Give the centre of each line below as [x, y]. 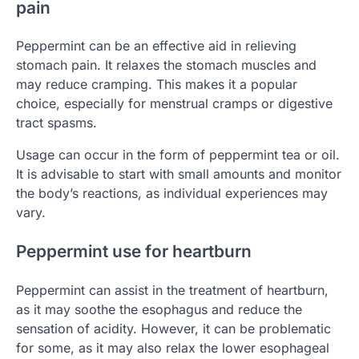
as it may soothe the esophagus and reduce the [159, 309]
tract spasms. [56, 123]
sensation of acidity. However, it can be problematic [173, 328]
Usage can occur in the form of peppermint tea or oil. [178, 155]
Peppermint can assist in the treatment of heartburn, [172, 290]
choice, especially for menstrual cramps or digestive [174, 104]
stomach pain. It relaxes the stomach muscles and [166, 65]
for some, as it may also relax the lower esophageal [173, 347]
